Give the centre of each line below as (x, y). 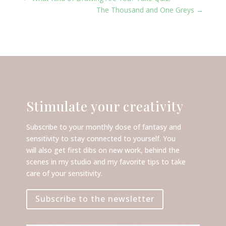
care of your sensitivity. (64, 173)
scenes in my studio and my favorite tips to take (106, 161)
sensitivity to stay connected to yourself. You (101, 138)
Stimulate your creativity (105, 106)
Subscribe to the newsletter (95, 199)
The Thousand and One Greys (146, 10)
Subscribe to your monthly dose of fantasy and (103, 127)
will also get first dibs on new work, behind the (103, 150)
